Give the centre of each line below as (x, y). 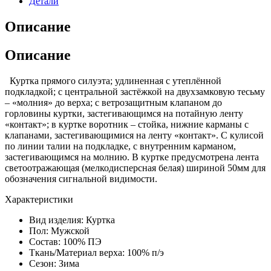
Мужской (70, 230)
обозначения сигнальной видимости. (81, 178)
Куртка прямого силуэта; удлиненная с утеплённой (113, 80)
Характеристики (39, 199)
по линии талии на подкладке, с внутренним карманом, (120, 146)
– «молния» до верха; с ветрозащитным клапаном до (113, 102)
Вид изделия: (57, 220)
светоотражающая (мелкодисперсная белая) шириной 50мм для (135, 168)
